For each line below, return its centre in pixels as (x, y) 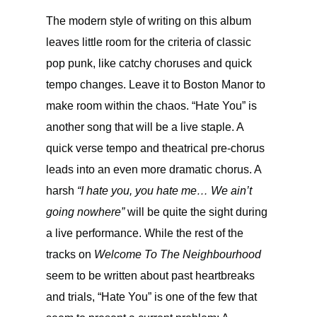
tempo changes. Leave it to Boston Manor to (156, 85)
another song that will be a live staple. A (145, 127)
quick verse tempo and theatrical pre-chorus (155, 148)
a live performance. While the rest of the (145, 233)
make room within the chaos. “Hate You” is (151, 106)
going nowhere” (85, 212)
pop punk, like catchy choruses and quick (149, 63)
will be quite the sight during (196, 212)
